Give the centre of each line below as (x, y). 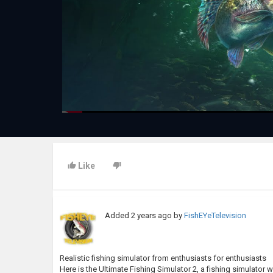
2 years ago (152, 216)
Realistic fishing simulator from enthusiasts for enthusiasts (163, 258)
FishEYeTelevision (215, 216)
